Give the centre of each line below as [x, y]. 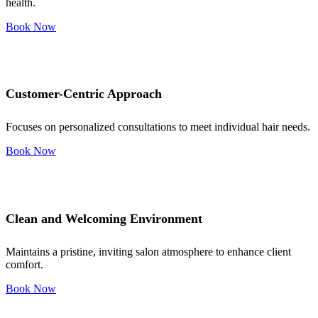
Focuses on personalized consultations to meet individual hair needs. [158, 127]
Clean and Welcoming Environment [104, 219]
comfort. [24, 265]
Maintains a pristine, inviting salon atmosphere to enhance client [148, 252]
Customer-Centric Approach [84, 94]
